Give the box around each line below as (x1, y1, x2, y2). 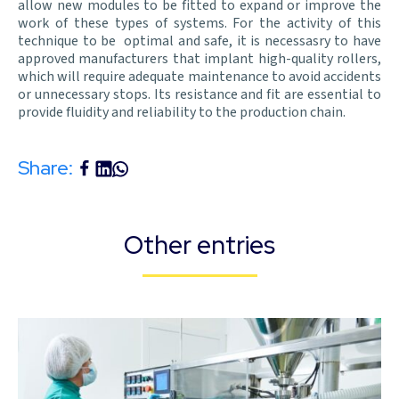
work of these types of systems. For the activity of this (18, 13, 381, 34)
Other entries (124, 228, 275, 263)
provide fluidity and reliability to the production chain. (18, 102, 346, 123)
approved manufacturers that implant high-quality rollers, (18, 49, 381, 69)
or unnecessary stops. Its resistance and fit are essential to (18, 85, 381, 105)
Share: (18, 155, 73, 182)
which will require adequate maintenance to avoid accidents (18, 67, 381, 87)
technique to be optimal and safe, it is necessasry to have (18, 31, 381, 52)
